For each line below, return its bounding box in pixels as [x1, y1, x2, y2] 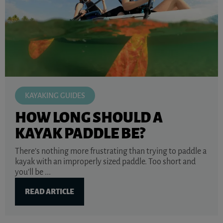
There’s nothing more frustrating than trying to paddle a [15, 147, 207, 156]
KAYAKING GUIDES [25, 92, 85, 100]
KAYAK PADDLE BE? [15, 125, 145, 142]
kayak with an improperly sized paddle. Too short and [15, 157, 196, 167]
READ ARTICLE [25, 188, 74, 196]
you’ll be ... [15, 168, 51, 177]
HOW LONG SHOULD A [15, 110, 163, 126]
